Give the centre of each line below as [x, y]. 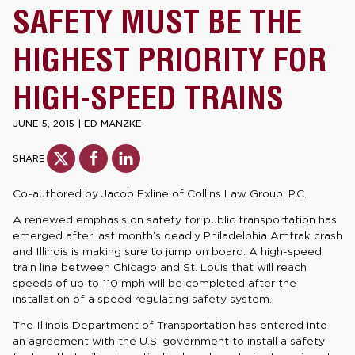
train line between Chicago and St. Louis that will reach [160, 267]
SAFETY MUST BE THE [157, 21]
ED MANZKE [113, 123]
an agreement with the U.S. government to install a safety [169, 341]
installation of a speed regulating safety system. [142, 299]
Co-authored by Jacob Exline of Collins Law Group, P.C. [160, 193]
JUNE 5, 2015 [44, 123]
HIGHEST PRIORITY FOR [170, 59]
